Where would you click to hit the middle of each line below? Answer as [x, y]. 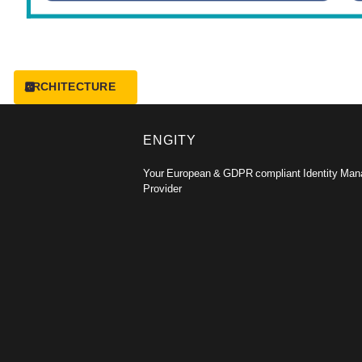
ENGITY [169, 140]
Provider [162, 188]
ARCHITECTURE [69, 87]
